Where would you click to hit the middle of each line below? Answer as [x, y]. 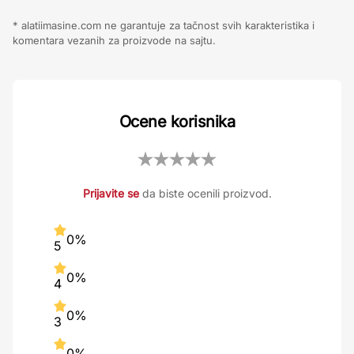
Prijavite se [111, 194]
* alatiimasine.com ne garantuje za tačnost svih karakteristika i [164, 26]
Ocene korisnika [177, 122]
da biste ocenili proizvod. [205, 194]
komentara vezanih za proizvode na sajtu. [114, 41]
